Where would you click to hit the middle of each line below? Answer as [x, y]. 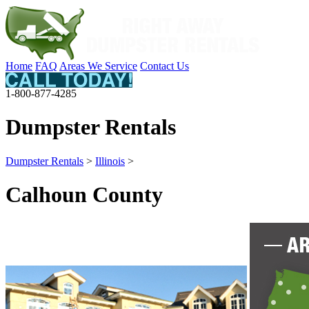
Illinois [110, 161]
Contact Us [165, 66]
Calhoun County [84, 195]
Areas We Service [98, 66]
